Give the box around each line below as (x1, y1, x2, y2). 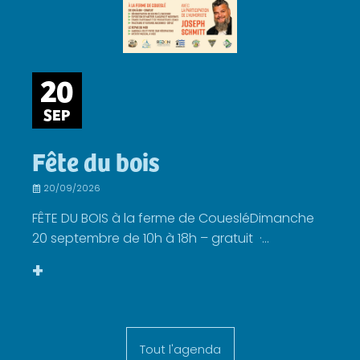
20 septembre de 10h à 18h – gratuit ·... (31, 228, 269, 247)
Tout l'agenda (139, 340, 221, 358)
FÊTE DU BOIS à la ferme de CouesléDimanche (31, 208, 314, 227)
